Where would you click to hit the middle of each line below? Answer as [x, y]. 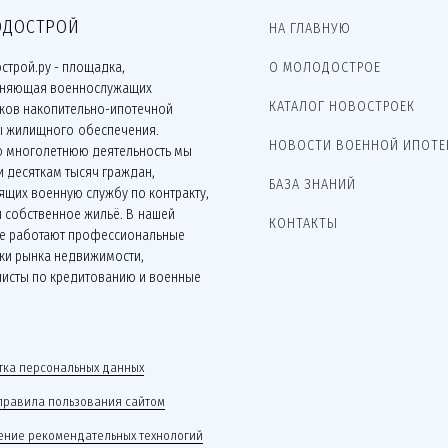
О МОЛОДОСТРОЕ [325, 67]
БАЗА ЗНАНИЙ [312, 184]
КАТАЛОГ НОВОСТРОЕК [342, 106]
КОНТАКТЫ [303, 223]
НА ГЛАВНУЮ [310, 28]
